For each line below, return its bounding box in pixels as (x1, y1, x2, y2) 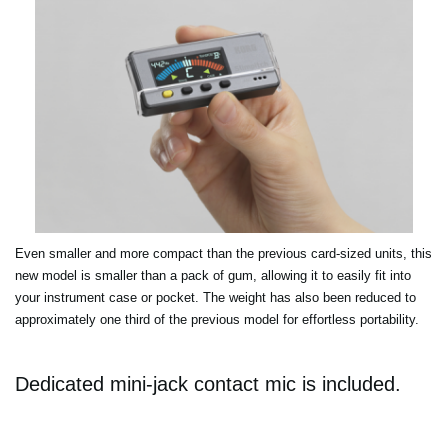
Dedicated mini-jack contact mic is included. (15, 372, 401, 395)
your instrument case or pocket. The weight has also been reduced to (15, 289, 416, 305)
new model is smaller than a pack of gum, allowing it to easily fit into (15, 267, 411, 283)
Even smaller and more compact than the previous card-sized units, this (15, 245, 432, 261)
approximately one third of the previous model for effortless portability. (15, 311, 419, 327)
